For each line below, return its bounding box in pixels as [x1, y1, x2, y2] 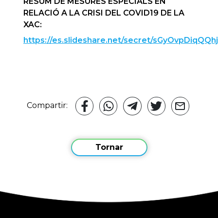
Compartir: [27, 101, 74, 110]
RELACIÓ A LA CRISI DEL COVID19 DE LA [23, 8, 184, 18]
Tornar [95, 143, 123, 152]
